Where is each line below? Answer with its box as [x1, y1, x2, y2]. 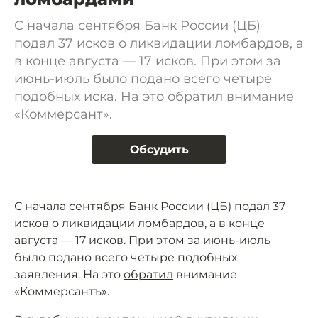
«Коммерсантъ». [14, 285, 109, 298]
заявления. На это [14, 268, 124, 281]
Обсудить [129, 143, 189, 156]
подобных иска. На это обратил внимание [14, 89, 294, 104]
